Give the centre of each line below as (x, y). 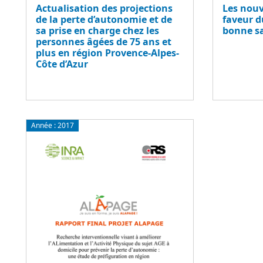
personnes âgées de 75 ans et (104, 41)
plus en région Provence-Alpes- (107, 53)
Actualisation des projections (104, 8)
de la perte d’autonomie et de (104, 19)
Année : (44, 125)
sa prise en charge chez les (97, 30)
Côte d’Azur (62, 64)
